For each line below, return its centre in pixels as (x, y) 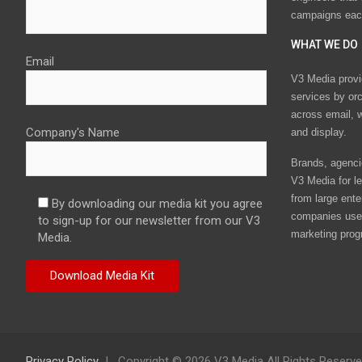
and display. (318, 132)
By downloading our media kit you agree (157, 204)
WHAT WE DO (324, 45)
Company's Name (73, 133)
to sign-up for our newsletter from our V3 (149, 221)
